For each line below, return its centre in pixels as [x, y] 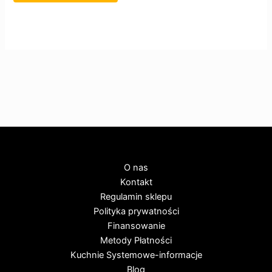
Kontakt [136, 182]
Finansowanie [136, 226]
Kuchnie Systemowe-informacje [136, 255]
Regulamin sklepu [136, 197]
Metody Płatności [136, 241]
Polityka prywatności [136, 212]
